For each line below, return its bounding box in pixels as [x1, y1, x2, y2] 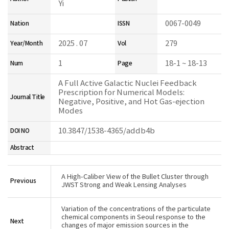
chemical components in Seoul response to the [61, 214, 205, 221]
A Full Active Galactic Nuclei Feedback [58, 79, 197, 88]
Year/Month [10, 40, 43, 47]
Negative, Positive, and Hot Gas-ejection [58, 98, 204, 106]
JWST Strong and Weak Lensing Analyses [61, 181, 187, 189]
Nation [10, 20, 29, 27]
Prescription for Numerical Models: [58, 88, 185, 97]
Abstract [10, 144, 34, 151]
